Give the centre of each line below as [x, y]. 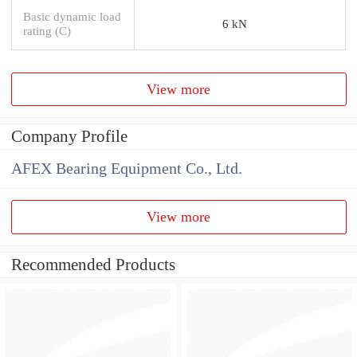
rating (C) [47, 30]
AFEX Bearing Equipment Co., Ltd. [127, 169]
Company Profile [69, 137]
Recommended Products [93, 265]
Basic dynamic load [72, 16]
